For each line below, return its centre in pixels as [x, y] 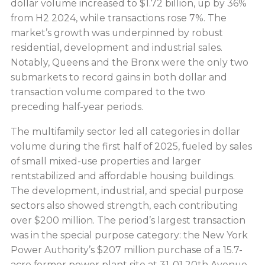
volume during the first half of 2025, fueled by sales [131, 147]
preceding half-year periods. [77, 106]
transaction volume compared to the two [108, 92]
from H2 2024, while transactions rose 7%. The [118, 18]
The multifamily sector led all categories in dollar [125, 132]
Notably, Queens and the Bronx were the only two [129, 62]
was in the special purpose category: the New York [129, 235]
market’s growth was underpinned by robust [117, 33]
